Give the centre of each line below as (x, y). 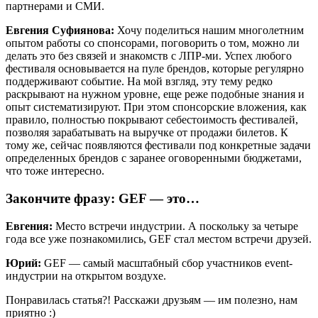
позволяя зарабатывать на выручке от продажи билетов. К (147, 133)
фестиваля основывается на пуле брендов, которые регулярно (155, 69)
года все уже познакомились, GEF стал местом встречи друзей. (159, 238)
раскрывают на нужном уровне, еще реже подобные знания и (155, 94)
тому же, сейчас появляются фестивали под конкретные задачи (158, 146)
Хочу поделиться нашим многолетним (210, 31)
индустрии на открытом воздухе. (86, 275)
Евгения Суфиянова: (61, 31)
